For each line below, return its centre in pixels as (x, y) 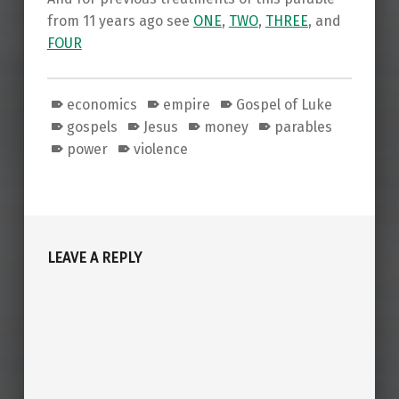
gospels (92, 126)
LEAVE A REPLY (94, 257)
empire (186, 104)
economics (102, 104)
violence (160, 149)
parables (304, 126)
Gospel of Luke (285, 104)
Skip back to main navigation (81, 186)
